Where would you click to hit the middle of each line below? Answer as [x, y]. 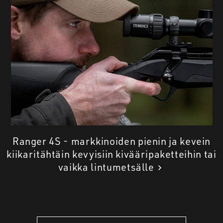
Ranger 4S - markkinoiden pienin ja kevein [111, 141]
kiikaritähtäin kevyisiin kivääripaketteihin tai [111, 154]
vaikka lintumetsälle [106, 167]
